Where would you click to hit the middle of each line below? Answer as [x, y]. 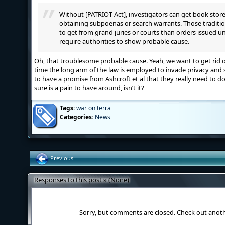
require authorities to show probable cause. [124, 41]
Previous [61, 158]
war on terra [94, 108]
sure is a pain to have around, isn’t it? [89, 88]
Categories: [77, 117]
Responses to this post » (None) [82, 180]
